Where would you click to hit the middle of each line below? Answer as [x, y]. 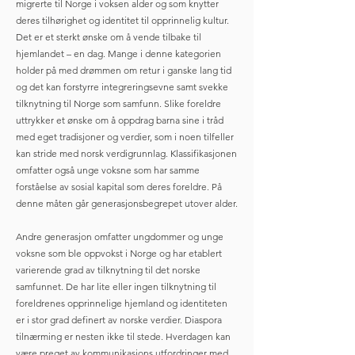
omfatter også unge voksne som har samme [108, 170]
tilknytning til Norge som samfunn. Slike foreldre [118, 103]
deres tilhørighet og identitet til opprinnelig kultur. [122, 20]
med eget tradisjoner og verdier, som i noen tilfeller [125, 137]
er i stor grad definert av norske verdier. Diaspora [119, 320]
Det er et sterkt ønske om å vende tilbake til [109, 37]
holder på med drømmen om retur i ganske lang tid [124, 70]
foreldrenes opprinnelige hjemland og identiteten [122, 303]
